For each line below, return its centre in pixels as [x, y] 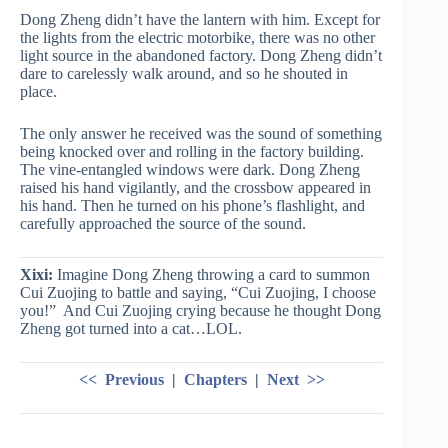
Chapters [217, 379]
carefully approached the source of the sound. [163, 223]
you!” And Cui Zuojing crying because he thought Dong [200, 310]
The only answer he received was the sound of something [201, 133]
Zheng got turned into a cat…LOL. [131, 328]
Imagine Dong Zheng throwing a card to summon [213, 274]
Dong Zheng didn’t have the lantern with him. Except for [200, 19]
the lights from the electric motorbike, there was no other [197, 37]
